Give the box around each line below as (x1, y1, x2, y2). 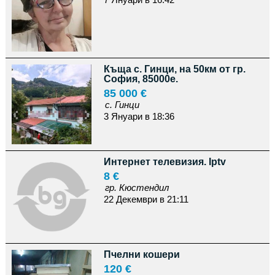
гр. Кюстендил (104, 182, 169, 193)
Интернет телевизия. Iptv (103, 157, 226, 167)
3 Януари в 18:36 (103, 111, 174, 122)
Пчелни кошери (103, 249, 180, 260)
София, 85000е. (103, 74, 178, 84)
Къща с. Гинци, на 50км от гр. (103, 64, 246, 74)
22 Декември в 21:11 (103, 194, 188, 204)
